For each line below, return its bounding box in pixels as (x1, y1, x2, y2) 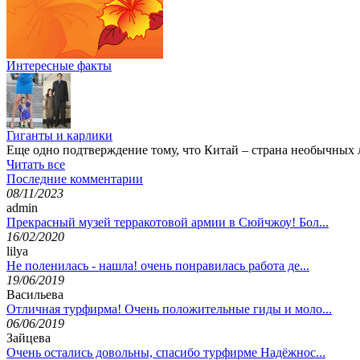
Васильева (6, 287, 63, 301)
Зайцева (6, 330, 51, 345)
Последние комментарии (6, 171, 143, 186)
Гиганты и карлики (6, 128, 112, 142)
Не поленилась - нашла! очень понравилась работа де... (6, 258, 309, 272)
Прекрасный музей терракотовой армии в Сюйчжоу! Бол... (6, 215, 329, 229)
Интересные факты (6, 58, 112, 72)
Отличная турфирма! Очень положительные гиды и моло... (6, 301, 332, 316)
